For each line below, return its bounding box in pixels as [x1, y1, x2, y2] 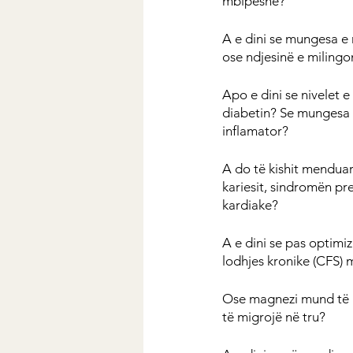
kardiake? [222, 197, 278, 213]
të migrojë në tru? [222, 309, 325, 325]
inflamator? [222, 123, 288, 139]
